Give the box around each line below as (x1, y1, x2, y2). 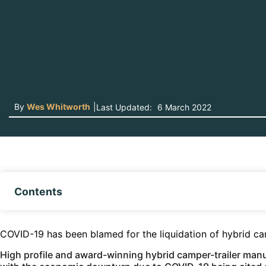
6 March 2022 (155, 102, 211, 112)
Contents (14, 185, 62, 198)
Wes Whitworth (27, 102, 90, 112)
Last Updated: (96, 102, 152, 112)
